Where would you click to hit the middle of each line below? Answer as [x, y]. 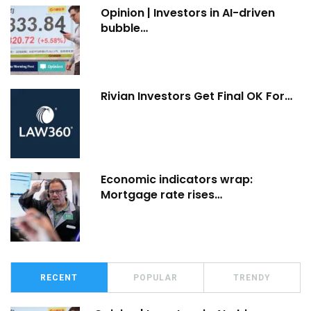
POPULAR [155, 278]
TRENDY [252, 278]
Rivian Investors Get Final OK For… [196, 96]
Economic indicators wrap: [177, 180]
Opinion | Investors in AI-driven [188, 13]
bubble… [124, 28]
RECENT [59, 278]
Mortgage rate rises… [161, 195]
